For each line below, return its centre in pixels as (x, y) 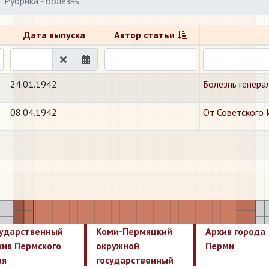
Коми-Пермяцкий (134, 231)
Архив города (236, 231)
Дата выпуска (54, 35)
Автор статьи (144, 35)
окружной (117, 246)
